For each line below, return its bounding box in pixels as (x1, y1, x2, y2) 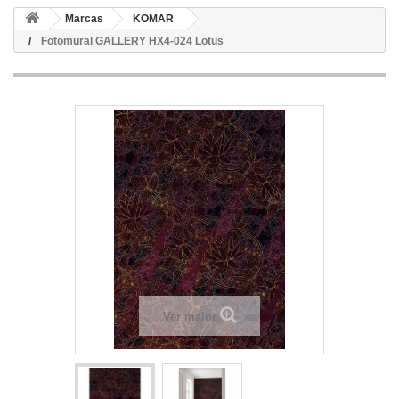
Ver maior (162, 310, 216, 323)
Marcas (65, 12, 103, 25)
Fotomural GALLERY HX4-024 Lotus (41, 35, 224, 47)
